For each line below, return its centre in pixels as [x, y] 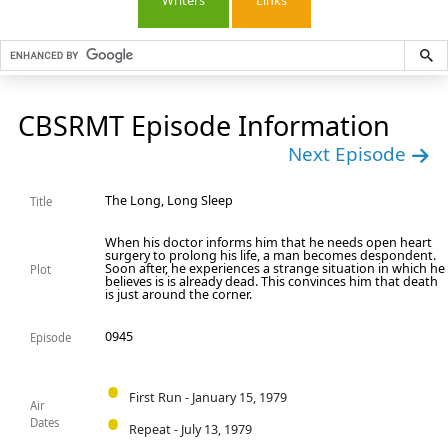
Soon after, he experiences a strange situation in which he [275, 269]
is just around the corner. [179, 295]
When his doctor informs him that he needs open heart [269, 243]
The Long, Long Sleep [169, 201]
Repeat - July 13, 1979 [190, 429]
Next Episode [349, 154]
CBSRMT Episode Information [204, 126]
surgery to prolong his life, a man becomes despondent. [271, 256]
